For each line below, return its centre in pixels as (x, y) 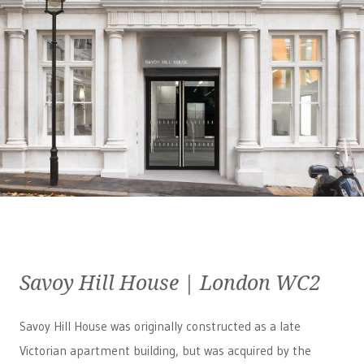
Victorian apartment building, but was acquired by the (165, 351)
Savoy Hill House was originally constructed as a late (160, 326)
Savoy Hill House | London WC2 (170, 282)
